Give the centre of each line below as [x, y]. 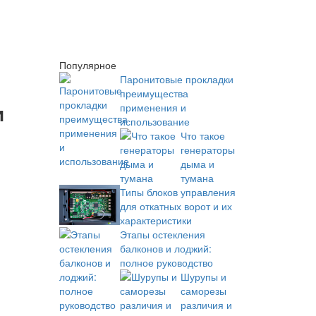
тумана [197, 178]
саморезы [203, 291]
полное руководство [166, 262]
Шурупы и [203, 276]
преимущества [154, 93]
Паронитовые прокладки [176, 79]
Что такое [202, 135]
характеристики [156, 220]
